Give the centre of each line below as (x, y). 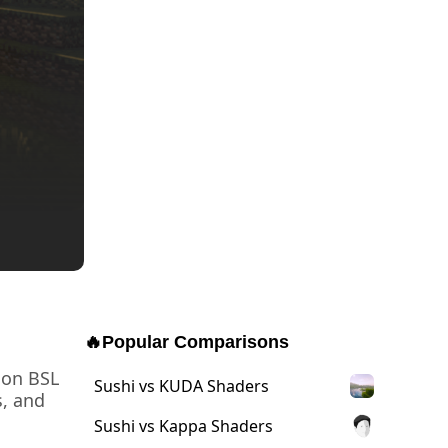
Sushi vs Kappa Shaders (183, 426)
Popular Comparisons (195, 342)
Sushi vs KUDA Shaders (181, 386)
